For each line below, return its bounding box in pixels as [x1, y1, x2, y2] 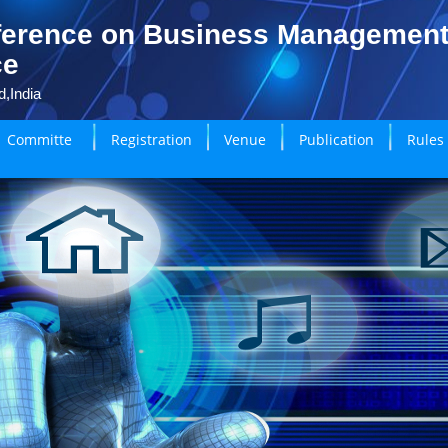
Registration [110, 130, 192, 149]
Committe [6, 130, 72, 149]
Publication [299, 130, 375, 149]
